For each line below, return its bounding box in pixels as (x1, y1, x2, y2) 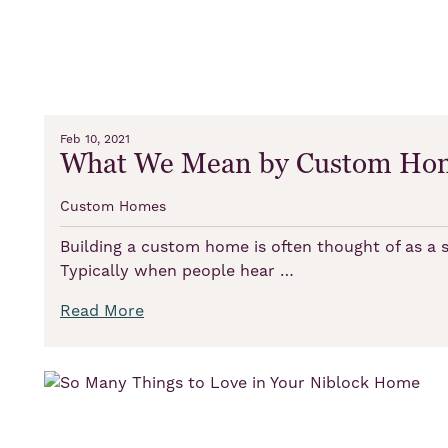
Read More (60, 301, 144, 322)
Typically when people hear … (60, 261, 294, 282)
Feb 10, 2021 (60, 132, 130, 148)
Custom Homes (60, 198, 166, 217)
